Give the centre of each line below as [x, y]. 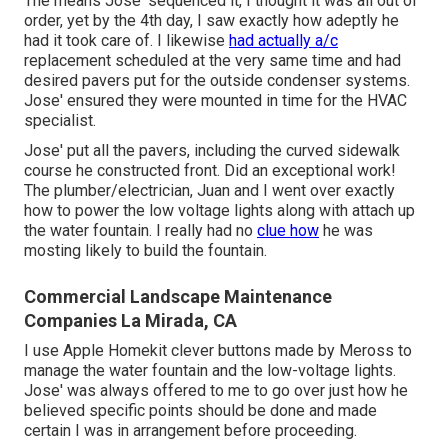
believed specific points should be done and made [200, 411]
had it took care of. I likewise [126, 41]
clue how [288, 231]
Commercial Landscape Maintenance [178, 297]
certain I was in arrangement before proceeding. [190, 431]
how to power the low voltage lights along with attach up [219, 211]
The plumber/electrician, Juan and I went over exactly [209, 191]
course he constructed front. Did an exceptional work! [210, 171]
